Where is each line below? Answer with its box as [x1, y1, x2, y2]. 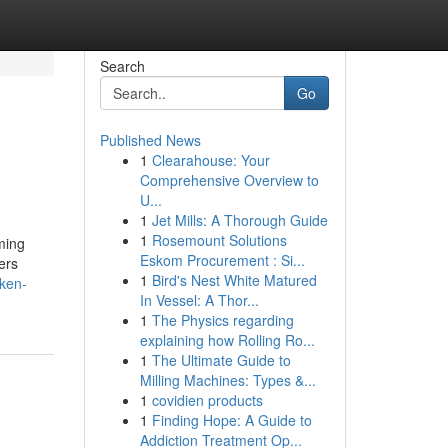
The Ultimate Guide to [151, 350, 291, 370]
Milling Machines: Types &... [139, 370, 316, 390]
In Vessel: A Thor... [139, 290, 259, 310]
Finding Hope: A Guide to [151, 410, 312, 430]
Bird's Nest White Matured [151, 270, 317, 290]
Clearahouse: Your [151, 150, 270, 170]
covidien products [151, 390, 263, 410]
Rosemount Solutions [151, 230, 287, 250]
